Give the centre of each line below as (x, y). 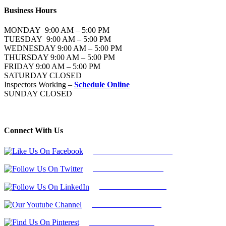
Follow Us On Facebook (133, 150)
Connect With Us (34, 131)
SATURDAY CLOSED (43, 76)
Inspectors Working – (39, 85)
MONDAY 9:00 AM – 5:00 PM (57, 30)
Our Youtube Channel (127, 204)
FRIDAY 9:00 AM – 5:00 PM (52, 67)
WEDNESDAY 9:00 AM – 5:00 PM (63, 48)
